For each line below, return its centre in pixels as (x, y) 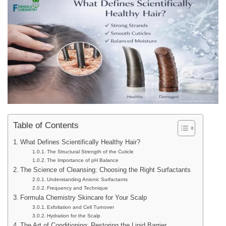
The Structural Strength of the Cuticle (90, 152)
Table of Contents (46, 126)
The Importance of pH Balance (82, 160)
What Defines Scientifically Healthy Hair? (80, 143)
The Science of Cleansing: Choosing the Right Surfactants (105, 170)
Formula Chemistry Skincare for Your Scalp (83, 198)
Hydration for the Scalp (73, 216)
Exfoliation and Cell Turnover (80, 207)
